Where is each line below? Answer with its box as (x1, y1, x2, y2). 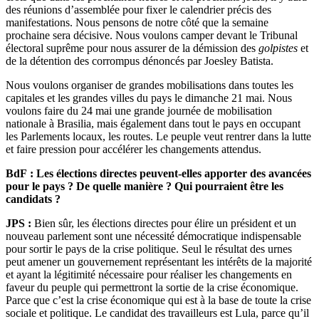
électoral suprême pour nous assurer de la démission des (6, 42, 258, 55)
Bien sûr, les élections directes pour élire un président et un (31, 217, 296, 230)
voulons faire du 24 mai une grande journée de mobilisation (6, 105, 272, 117)
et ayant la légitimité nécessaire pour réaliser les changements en (6, 268, 292, 281)
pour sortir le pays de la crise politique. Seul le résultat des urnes (6, 243, 292, 256)
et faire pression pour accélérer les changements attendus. (6, 143, 261, 156)
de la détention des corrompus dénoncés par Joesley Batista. (6, 55, 273, 68)
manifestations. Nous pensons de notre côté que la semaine (6, 16, 268, 29)
